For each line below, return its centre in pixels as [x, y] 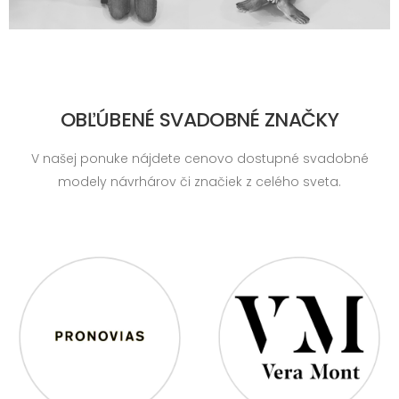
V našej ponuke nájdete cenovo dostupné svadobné [199, 159]
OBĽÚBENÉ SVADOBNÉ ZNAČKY [199, 120]
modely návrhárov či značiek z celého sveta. [199, 182]
